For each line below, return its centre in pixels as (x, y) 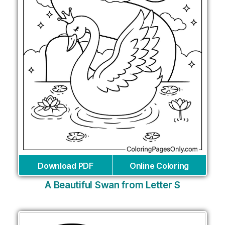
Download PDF (66, 165)
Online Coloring (159, 165)
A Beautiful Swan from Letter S (113, 185)
